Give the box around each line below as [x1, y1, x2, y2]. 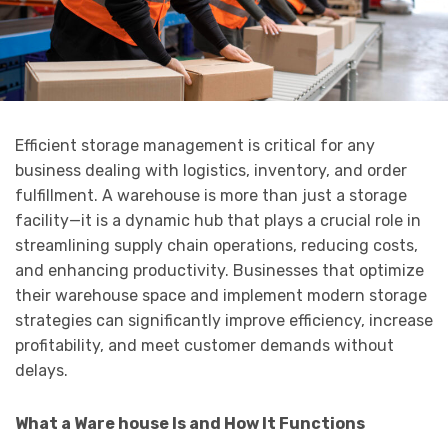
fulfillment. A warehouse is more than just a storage [15, 186, 407, 206]
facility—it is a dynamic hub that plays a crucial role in [15, 211, 421, 231]
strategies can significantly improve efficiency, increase [15, 311, 433, 331]
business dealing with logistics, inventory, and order [15, 161, 407, 181]
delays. [15, 361, 68, 381]
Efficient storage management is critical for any [15, 136, 375, 156]
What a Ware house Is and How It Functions [15, 414, 365, 434]
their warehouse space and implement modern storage [15, 286, 427, 306]
